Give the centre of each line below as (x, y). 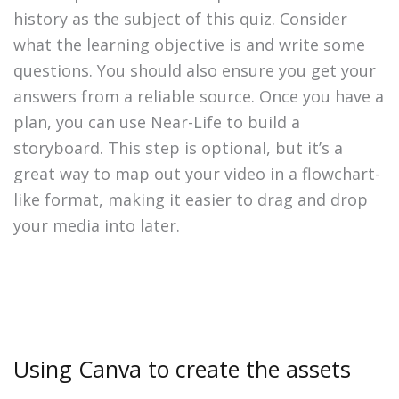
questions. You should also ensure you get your (195, 71)
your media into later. (99, 226)
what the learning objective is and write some (189, 45)
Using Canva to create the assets (182, 369)
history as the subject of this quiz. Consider (180, 19)
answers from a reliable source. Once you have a (199, 97)
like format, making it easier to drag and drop (191, 200)
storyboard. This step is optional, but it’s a (178, 148)
